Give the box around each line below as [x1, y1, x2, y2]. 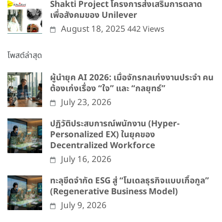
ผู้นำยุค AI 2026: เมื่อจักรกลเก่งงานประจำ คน [50, 71, 214, 85]
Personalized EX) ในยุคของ [50, 128, 155, 142]
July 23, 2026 [61, 96, 112, 110]
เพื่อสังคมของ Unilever [50, 9, 137, 22]
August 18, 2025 [61, 23, 126, 36]
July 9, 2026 [61, 199, 107, 213]
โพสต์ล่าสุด [7, 50, 42, 62]
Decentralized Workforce [50, 139, 155, 153]
